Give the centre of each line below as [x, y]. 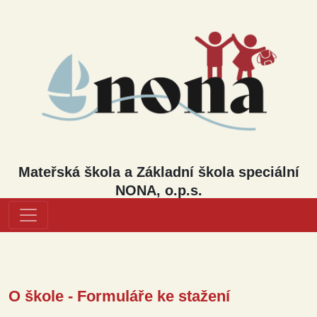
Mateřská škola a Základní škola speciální [158, 172]
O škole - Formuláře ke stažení [119, 296]
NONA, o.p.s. [158, 190]
